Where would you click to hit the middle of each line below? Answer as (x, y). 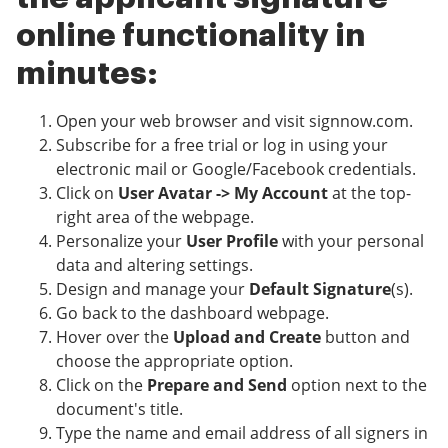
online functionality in (190, 36)
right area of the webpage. (155, 217)
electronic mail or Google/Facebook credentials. (236, 169)
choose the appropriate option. (174, 361)
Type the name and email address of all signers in (242, 433)
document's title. (119, 409)
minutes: (87, 74)
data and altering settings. (154, 265)
